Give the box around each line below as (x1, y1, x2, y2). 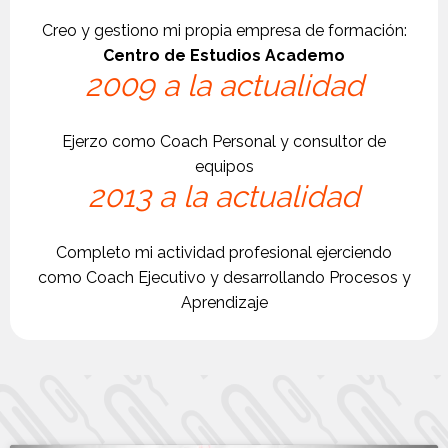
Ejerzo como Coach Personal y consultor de (62, 132, 386, 151)
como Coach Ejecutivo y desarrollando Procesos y (37, 268, 411, 287)
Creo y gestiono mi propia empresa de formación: (41, 21, 407, 40)
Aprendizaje (180, 293, 268, 312)
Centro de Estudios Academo (103, 46, 345, 65)
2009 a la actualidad (84, 68, 364, 103)
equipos (194, 157, 254, 176)
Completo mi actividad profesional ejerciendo (56, 243, 392, 262)
